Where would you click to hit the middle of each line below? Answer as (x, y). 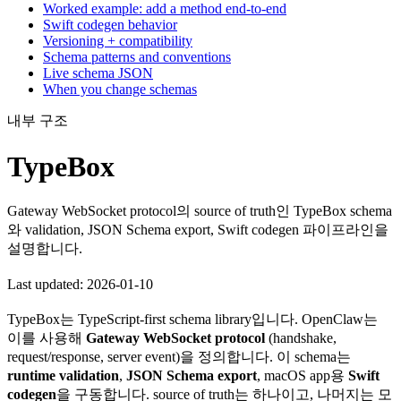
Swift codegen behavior (110, 25)
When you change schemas (120, 90)
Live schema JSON (98, 73)
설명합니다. (45, 248)
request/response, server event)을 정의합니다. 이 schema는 (179, 357)
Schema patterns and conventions (137, 57)
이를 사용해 (47, 338)
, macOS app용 (303, 375)
